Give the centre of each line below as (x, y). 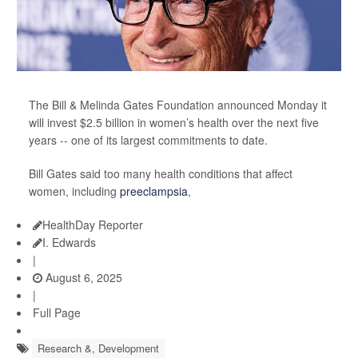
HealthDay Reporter (93, 225)
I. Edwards (69, 243)
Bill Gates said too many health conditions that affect (161, 174)
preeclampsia (154, 191)
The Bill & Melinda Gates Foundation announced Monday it (178, 105)
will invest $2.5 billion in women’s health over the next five (174, 123)
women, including (74, 191)
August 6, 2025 (82, 278)
